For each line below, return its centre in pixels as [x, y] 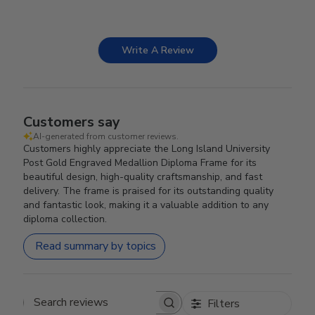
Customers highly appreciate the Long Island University [147, 148]
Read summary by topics [96, 246]
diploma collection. [65, 219]
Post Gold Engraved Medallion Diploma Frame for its [140, 162]
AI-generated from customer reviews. [106, 136]
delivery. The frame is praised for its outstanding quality [149, 191]
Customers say [72, 122]
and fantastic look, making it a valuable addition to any [146, 205]
